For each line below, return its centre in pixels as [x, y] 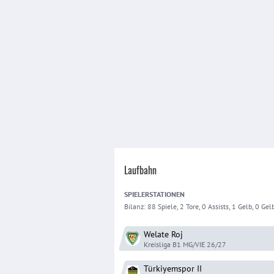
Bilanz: [136, 206]
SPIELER [137, 194]
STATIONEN [167, 194]
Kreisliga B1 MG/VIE [174, 244]
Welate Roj [163, 234]
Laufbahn [140, 170]
